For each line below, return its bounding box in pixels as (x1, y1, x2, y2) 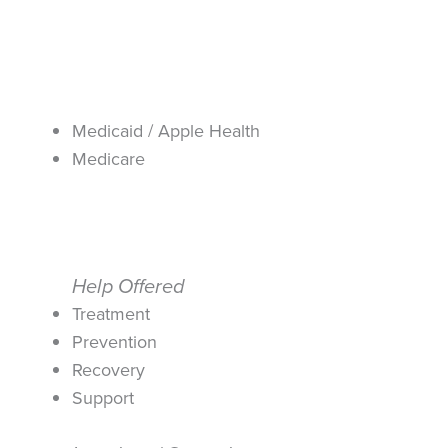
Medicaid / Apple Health (72, 117, 260, 144)
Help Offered (72, 271, 185, 302)
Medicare (72, 145, 145, 172)
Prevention (72, 329, 157, 356)
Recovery (72, 357, 145, 384)
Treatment (72, 301, 150, 328)
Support (72, 385, 134, 412)
